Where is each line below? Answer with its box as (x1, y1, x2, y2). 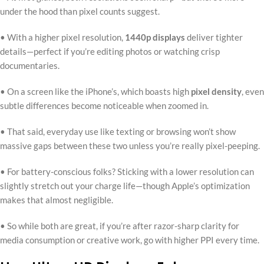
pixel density (191, 85, 242, 97)
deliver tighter (185, 31, 243, 42)
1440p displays (125, 31, 185, 42)
